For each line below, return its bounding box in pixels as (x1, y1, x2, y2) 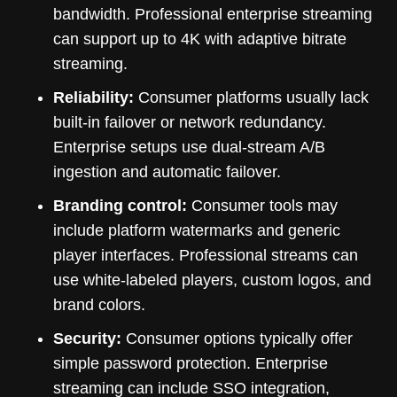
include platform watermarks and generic (53, 221, 340, 239)
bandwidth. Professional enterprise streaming (53, 4, 372, 23)
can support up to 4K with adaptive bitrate (53, 29, 346, 48)
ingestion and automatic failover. (53, 162, 281, 181)
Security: (53, 329, 121, 347)
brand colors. (53, 295, 145, 314)
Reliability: (53, 88, 134, 106)
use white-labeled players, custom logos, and (53, 270, 371, 289)
